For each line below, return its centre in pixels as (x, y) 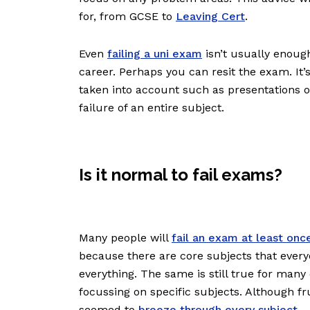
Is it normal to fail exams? (181, 175)
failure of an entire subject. (153, 108)
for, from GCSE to (127, 17)
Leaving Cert (210, 17)
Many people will (125, 238)
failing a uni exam (155, 54)
